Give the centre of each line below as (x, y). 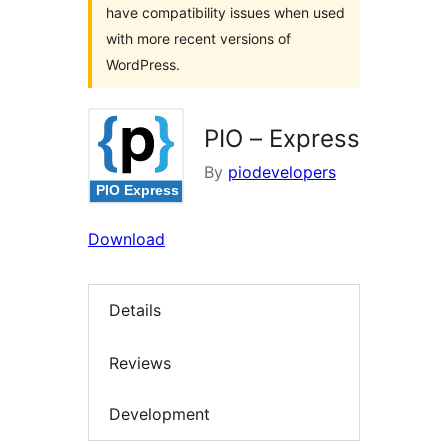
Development (159, 414)
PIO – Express (282, 138)
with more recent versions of (198, 38)
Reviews (140, 362)
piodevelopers (282, 172)
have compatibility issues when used (225, 12)
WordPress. (143, 64)
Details (135, 310)
